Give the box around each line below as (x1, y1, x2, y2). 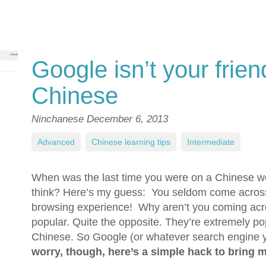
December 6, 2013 (87, 113, 168, 125)
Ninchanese (31, 113, 87, 125)
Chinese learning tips (91, 137, 170, 147)
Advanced (37, 137, 75, 147)
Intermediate (187, 137, 235, 147)
